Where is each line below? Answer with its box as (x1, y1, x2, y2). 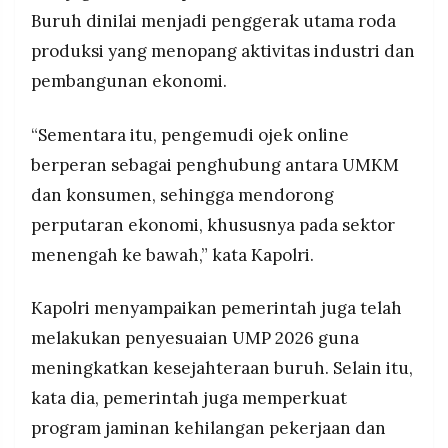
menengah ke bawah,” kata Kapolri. (31, 243, 314, 266)
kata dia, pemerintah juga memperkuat (31, 387, 347, 410)
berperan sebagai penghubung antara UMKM (31, 153, 399, 176)
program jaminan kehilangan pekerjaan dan (31, 417, 386, 440)
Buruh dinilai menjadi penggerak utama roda (31, 9, 396, 32)
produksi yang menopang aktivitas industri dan (31, 39, 415, 62)
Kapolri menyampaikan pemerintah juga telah (31, 297, 402, 320)
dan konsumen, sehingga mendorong (31, 183, 334, 206)
